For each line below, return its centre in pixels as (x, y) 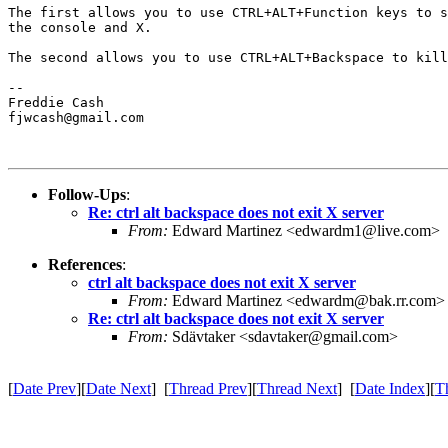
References (85, 264)
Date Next (118, 388)
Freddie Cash (56, 102)
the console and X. (80, 27)
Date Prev (44, 388)
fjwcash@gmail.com (76, 117)
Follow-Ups (87, 194)
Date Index (390, 388)
